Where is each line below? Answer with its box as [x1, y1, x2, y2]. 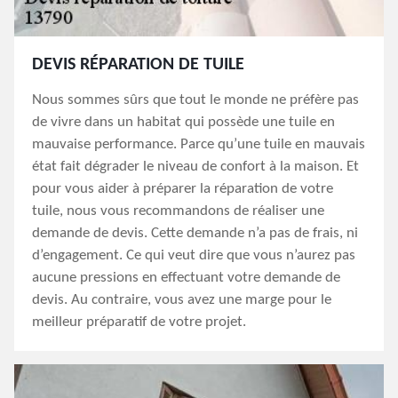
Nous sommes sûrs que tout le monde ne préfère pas [32, 92, 359, 107]
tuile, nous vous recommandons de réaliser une [32, 203, 324, 219]
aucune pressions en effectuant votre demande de [32, 270, 340, 285]
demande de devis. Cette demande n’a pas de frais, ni [32, 226, 358, 241]
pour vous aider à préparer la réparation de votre [32, 181, 333, 196]
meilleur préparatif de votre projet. [32, 314, 246, 330]
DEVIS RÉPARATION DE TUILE [32, 56, 244, 74]
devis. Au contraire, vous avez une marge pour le [32, 292, 331, 307]
